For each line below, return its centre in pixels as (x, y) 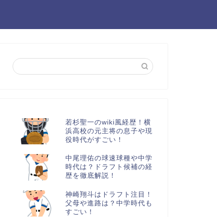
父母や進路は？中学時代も (109, 203)
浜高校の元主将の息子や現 (109, 131)
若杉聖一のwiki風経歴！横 (108, 122)
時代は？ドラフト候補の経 (109, 167)
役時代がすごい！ (94, 140)
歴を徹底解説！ (91, 176)
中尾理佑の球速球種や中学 (109, 158)
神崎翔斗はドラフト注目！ (109, 194)
